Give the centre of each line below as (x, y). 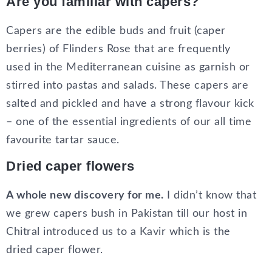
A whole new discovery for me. (85, 195)
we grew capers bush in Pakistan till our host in (127, 213)
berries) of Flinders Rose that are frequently (118, 49)
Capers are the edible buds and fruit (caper (116, 31)
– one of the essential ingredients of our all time (129, 122)
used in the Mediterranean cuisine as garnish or (128, 67)
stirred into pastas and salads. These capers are (127, 85)
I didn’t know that (210, 195)
